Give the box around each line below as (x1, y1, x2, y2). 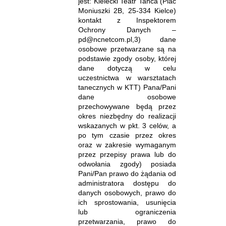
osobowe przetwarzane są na (78, 44, 176, 53)
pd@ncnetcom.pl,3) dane (78, 35, 176, 43)
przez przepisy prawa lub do (78, 150, 176, 158)
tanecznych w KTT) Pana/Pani (78, 83, 176, 91)
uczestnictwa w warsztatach (78, 73, 176, 82)
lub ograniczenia (78, 207, 176, 216)
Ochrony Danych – (78, 25, 176, 34)
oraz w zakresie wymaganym (78, 140, 176, 149)
